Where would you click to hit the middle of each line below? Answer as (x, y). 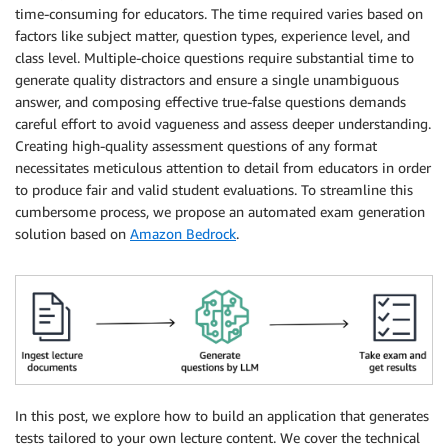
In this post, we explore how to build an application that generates (222, 416)
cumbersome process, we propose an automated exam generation (220, 211)
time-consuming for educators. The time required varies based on (219, 13)
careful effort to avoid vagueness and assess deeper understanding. (223, 123)
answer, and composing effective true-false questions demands (210, 101)
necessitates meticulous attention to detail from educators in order (223, 167)
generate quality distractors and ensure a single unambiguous (207, 79)
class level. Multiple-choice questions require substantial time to (214, 57)
